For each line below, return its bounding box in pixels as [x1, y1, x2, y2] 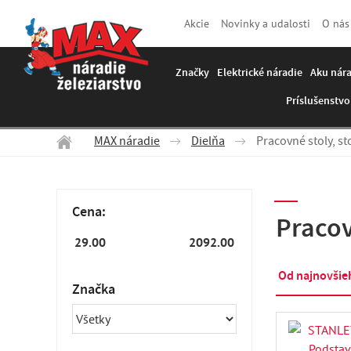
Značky [175, 65, 209, 80]
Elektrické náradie [217, 65, 302, 80]
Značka [72, 280, 115, 299]
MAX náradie [94, 133, 160, 152]
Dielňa [191, 133, 225, 152]
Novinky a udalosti [221, 16, 310, 31]
